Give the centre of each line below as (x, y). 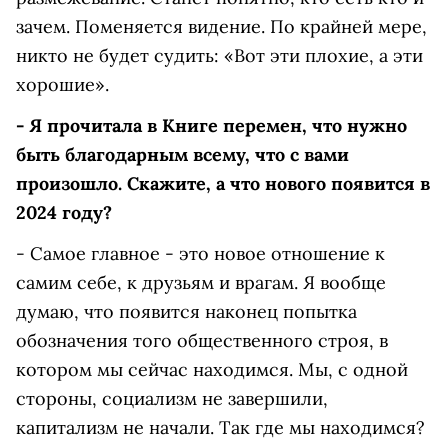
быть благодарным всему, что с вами (182, 154)
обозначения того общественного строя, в (202, 340)
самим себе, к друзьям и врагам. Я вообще (201, 282)
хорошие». (62, 84)
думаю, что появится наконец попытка (186, 311)
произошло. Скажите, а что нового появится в (223, 183)
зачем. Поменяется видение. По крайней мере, (221, 26)
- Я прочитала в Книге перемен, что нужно (211, 125)
